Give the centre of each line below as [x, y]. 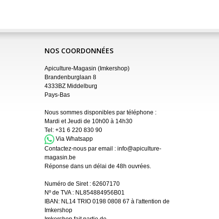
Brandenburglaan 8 [70, 77]
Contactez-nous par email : [81, 149]
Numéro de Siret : [68, 184]
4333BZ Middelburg [71, 86]
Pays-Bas [57, 95]
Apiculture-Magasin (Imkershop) [87, 68]
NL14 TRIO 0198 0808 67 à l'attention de [115, 202]
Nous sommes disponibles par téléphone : [100, 112]
